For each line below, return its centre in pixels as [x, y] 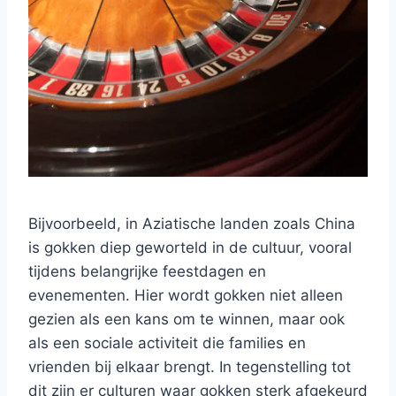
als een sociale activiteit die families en [167, 343]
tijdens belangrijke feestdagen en [147, 271]
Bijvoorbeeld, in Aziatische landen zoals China [192, 223]
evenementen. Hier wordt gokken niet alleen [186, 295]
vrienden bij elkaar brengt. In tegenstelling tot [190, 366]
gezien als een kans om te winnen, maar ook [187, 319]
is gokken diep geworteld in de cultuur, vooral [190, 247]
